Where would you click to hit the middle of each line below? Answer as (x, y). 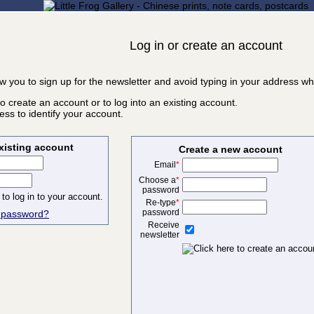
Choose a (157, 180)
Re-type (161, 202)
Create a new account (231, 149)
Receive (163, 225)
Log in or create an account (206, 45)
